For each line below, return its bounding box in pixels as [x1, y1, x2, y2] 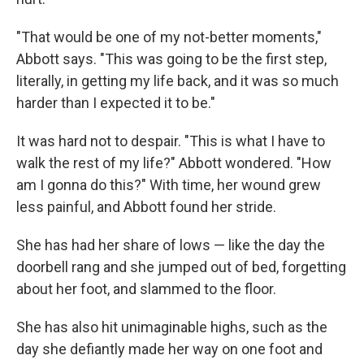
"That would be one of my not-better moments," [16, 28, 322, 46]
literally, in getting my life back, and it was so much [16, 72, 339, 90]
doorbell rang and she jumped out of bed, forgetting [16, 258, 346, 276]
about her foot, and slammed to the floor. [16, 280, 276, 298]
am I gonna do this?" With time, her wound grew [16, 176, 321, 194]
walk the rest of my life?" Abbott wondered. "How [16, 154, 331, 172]
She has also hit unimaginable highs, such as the [16, 318, 327, 336]
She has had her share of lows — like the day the [16, 236, 325, 254]
